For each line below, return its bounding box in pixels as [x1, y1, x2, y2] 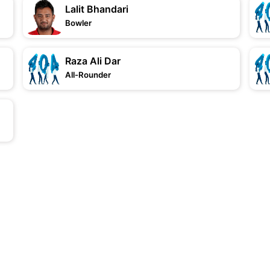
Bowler [65, 18, 92, 28]
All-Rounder [65, 70, 111, 80]
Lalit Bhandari [65, 3, 129, 15]
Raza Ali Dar [65, 55, 121, 67]
